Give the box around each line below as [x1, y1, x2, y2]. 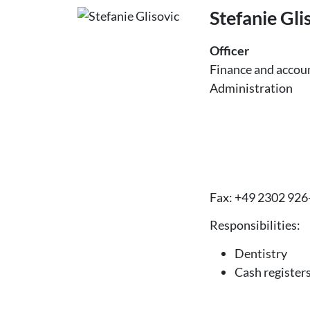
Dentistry [235, 245, 288, 261]
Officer [210, 43, 250, 58]
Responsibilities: [210, 217, 301, 232]
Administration [210, 80, 293, 95]
